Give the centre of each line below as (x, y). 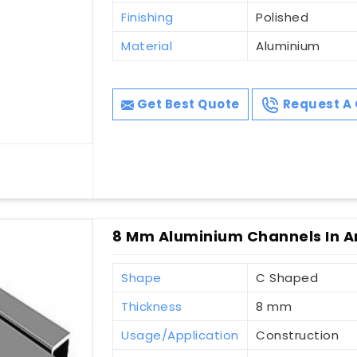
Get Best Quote (187, 104)
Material (147, 46)
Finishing (147, 18)
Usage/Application (180, 335)
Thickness (152, 307)
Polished (282, 18)
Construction (298, 335)
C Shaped (287, 278)
